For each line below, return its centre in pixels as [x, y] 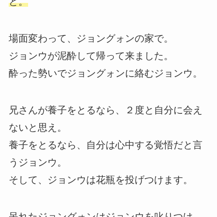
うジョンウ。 [38, 163]
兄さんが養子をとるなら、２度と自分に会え [105, 110]
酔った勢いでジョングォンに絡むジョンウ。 [105, 73]
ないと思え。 [38, 128]
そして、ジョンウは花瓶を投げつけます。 [101, 180]
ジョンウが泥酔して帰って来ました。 [91, 56]
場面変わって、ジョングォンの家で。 [91, 39]
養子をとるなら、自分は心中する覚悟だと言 [105, 145]
